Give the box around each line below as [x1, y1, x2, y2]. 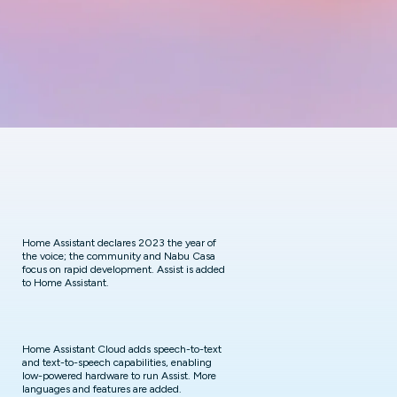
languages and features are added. [22, 383, 182, 395]
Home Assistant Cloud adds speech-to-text [22, 343, 222, 355]
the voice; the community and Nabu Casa [22, 250, 215, 262]
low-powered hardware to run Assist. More [22, 370, 216, 382]
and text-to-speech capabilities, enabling [22, 356, 212, 369]
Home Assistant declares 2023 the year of [22, 237, 216, 249]
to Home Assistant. [22, 276, 109, 289]
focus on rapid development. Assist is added [22, 263, 225, 276]
